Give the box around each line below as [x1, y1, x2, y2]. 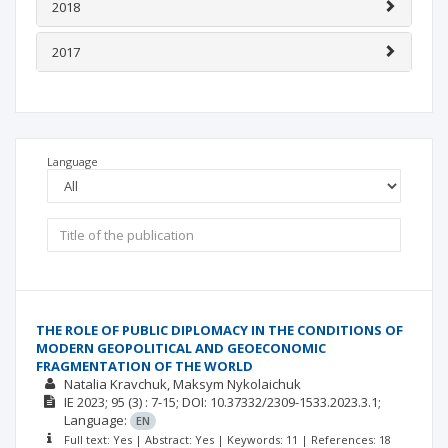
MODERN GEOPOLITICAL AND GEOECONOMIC [36, 339, 326, 357]
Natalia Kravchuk [63, 375, 167, 393]
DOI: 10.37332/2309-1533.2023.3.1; [181, 393, 381, 411]
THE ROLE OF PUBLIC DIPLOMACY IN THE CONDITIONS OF [36, 321, 403, 339]
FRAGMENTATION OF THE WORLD [36, 357, 253, 375]
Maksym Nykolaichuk [172, 375, 301, 393]
